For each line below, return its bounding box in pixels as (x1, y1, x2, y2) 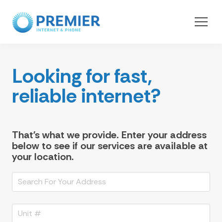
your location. (12, 150, 74, 163)
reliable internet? (12, 82, 161, 109)
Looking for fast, (12, 62, 152, 89)
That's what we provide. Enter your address (12, 128, 207, 141)
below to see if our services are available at (12, 139, 208, 152)
